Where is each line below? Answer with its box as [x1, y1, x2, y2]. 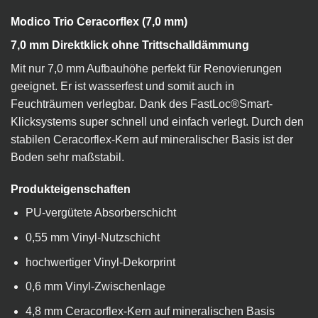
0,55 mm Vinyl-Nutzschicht [25, 231, 160, 243]
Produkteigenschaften [11, 183, 131, 196]
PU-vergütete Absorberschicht [25, 207, 176, 219]
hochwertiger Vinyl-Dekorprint [25, 256, 175, 268]
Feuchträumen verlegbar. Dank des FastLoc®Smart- [11, 97, 273, 110]
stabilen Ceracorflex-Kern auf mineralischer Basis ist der [11, 133, 293, 146]
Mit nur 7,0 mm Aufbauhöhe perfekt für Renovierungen [11, 62, 282, 75]
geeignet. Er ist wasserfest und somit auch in [11, 79, 234, 92]
